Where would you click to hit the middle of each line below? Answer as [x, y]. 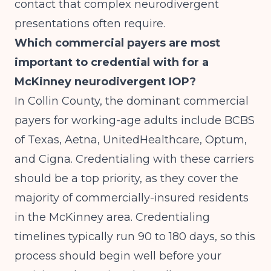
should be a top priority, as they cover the [126, 178]
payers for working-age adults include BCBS [135, 120]
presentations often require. [90, 24]
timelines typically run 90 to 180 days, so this [135, 237]
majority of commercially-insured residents [132, 198]
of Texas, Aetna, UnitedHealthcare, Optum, [131, 140]
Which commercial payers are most [117, 43]
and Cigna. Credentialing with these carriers [134, 159]
